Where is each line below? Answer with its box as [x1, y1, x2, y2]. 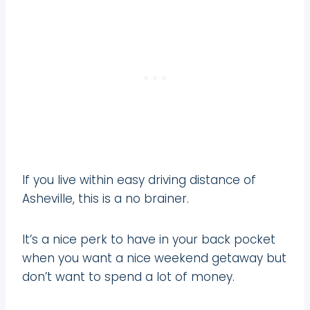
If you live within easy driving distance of [22, 171, 256, 188]
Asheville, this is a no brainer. [22, 190, 189, 207]
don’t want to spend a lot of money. [22, 268, 235, 285]
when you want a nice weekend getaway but [22, 249, 286, 266]
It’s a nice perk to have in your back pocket [22, 230, 275, 248]
